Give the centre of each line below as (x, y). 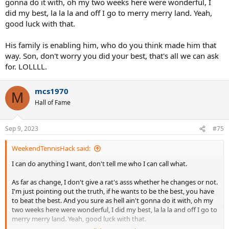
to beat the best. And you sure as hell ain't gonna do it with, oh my (112, 201)
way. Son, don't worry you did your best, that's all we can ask (112, 55)
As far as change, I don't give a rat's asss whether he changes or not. (115, 182)
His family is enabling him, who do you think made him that (111, 45)
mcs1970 (52, 91)
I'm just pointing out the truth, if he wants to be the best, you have (113, 191)
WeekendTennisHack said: (51, 148)
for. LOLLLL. (26, 66)
